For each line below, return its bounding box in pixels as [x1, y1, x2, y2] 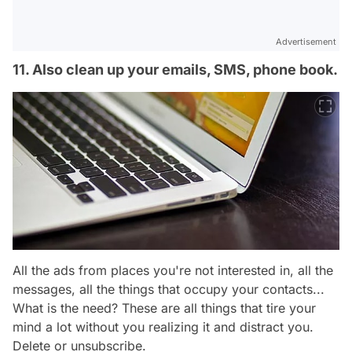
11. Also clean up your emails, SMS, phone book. [13, 60, 338, 78]
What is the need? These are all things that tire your [13, 300, 316, 317]
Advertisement [276, 35, 336, 47]
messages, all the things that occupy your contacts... [13, 281, 324, 298]
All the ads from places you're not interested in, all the [13, 262, 333, 279]
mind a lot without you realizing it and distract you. [13, 319, 313, 335]
